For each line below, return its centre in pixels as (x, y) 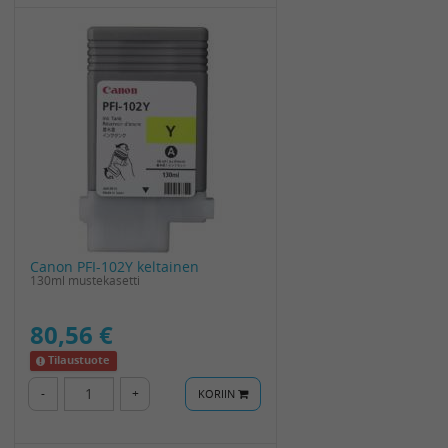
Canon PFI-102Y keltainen (114, 266)
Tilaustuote (79, 360)
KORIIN (218, 394)
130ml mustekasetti (85, 279)
